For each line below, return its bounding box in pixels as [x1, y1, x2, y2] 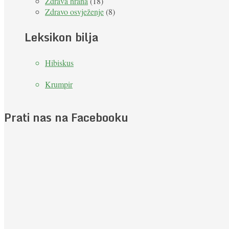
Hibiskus [45, 57, 74, 68]
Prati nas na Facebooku [4, 108, 128, 126]
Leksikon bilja [25, 28, 98, 46]
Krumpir [45, 78, 73, 89]
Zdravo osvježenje [45, 6, 104, 17]
